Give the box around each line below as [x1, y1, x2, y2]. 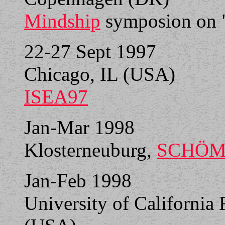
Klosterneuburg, [24, 139, 157, 161]
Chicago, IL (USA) [24, 63, 175, 85]
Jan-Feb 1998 [24, 170, 132, 191]
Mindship [24, 10, 100, 32]
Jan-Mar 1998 [24, 117, 135, 138]
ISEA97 [24, 86, 88, 107]
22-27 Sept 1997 [24, 41, 156, 62]
